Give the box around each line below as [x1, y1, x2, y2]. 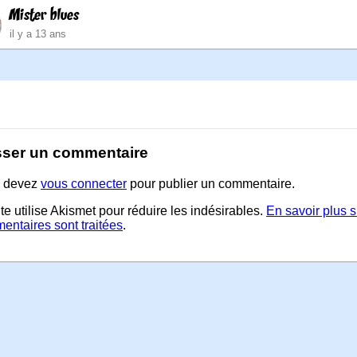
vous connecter [41, 176, 127, 190]
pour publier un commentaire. [127, 176, 295, 190]
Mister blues [10, 6, 79, 26]
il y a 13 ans [10, 28, 66, 41]
